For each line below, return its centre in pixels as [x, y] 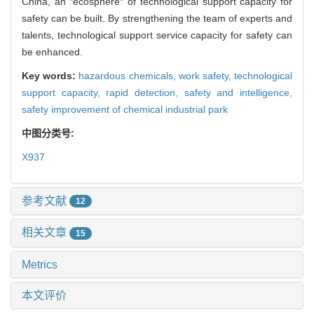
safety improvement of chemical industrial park [125, 109]
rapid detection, [145, 92]
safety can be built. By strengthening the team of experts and [157, 18]
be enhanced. [52, 52]
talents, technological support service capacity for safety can [157, 35]
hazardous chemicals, [129, 75]
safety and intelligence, [238, 92]
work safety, [206, 75]
